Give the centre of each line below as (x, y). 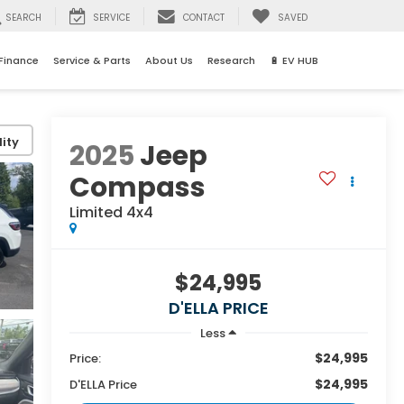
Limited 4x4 (111, 213)
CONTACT (204, 18)
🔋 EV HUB (294, 61)
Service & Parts (92, 61)
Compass (137, 188)
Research (231, 61)
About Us (169, 61)
